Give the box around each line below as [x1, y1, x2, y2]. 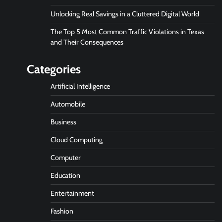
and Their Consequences [50, 38, 126, 47]
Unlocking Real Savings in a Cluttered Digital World [50, 9, 199, 18]
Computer [50, 153, 81, 162]
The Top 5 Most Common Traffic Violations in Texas [50, 27, 204, 36]
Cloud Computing [50, 135, 103, 144]
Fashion [50, 207, 73, 216]
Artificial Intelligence [50, 82, 110, 91]
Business [50, 117, 76, 126]
